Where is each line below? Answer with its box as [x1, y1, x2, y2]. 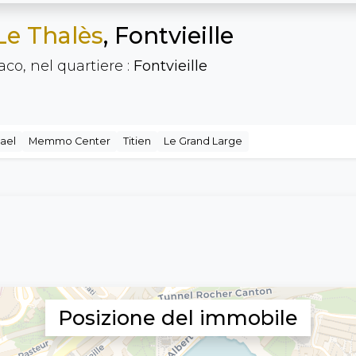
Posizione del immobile [58, 305, 298, 330]
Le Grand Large [164, 135, 242, 147]
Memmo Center [29, 135, 110, 147]
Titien [123, 135, 151, 147]
